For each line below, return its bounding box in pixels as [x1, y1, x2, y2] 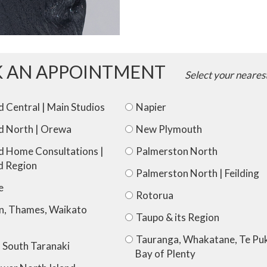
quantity [147, 9, 182, 20]
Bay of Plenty [135, 247, 196, 260]
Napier [136, 101, 167, 114]
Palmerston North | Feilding [136, 167, 260, 180]
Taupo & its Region [136, 211, 220, 224]
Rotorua [136, 189, 174, 202]
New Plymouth [136, 123, 203, 136]
